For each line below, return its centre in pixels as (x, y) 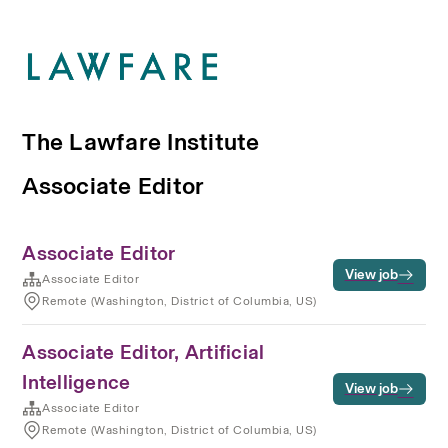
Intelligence (76, 382)
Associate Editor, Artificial (143, 352)
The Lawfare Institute (141, 141)
